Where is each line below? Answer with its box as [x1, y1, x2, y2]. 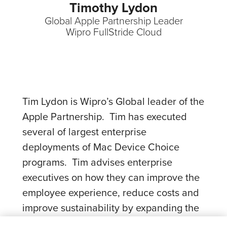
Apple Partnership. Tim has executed [22, 109, 187, 124]
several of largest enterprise [22, 124, 146, 139]
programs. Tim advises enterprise [22, 155, 172, 169]
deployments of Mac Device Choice [22, 139, 179, 154]
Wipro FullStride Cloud [65, 24, 162, 39]
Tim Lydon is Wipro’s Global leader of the [22, 94, 204, 108]
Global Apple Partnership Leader [44, 13, 183, 27]
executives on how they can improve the [22, 170, 200, 184]
